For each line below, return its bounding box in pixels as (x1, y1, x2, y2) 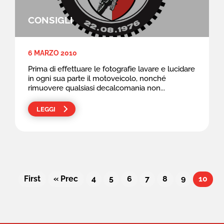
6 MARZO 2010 (27, 48, 77, 57)
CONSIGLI (28, 14, 72, 26)
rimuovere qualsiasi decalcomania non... (27, 83, 165, 92)
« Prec (53, 173, 78, 183)
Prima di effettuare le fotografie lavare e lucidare (27, 64, 195, 73)
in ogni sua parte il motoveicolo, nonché (27, 73, 166, 83)
